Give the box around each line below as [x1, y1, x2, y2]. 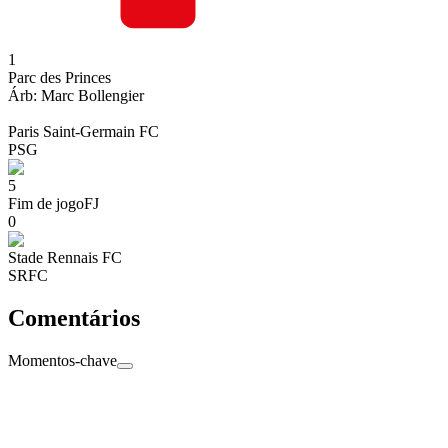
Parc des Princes [8, 69, 111, 87]
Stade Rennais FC [8, 249, 122, 267]
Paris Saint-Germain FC [8, 123, 159, 141]
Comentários [8, 305, 140, 332]
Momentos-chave [8, 352, 117, 370]
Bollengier [78, 87, 144, 105]
